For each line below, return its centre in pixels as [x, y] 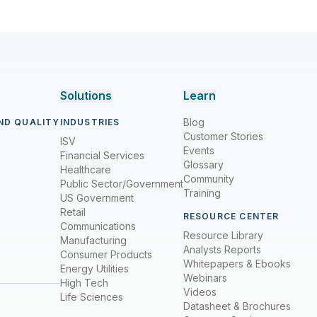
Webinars [205, 278]
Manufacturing [93, 240]
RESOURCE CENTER [231, 216]
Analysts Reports [222, 249]
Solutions [86, 96]
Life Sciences [91, 297]
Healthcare [85, 169]
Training [202, 193]
